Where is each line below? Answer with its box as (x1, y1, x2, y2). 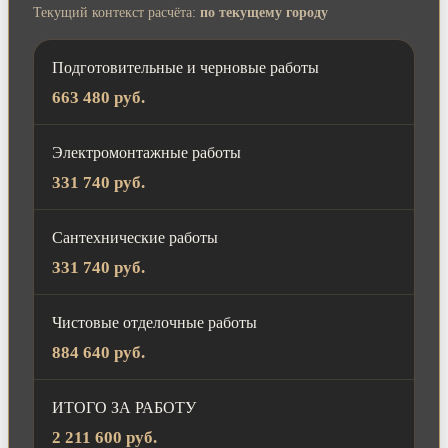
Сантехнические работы (52, 228, 218, 246)
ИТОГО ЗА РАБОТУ (52, 398, 196, 416)
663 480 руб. (52, 87, 145, 107)
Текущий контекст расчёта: (33, 4, 200, 20)
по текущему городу (200, 4, 328, 20)
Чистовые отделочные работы (52, 313, 257, 331)
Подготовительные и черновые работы (52, 58, 319, 76)
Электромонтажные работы (52, 143, 241, 161)
